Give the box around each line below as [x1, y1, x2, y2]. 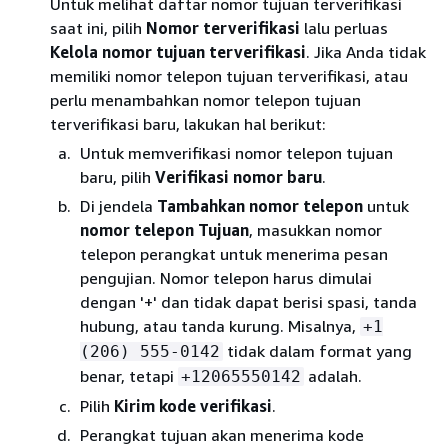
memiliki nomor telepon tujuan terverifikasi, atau [50, 65, 408, 86]
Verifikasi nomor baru [155, 166, 322, 187]
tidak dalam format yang [223, 340, 412, 361]
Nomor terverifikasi [146, 17, 300, 38]
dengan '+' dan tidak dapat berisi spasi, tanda [80, 291, 417, 312]
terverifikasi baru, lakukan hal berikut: [50, 113, 326, 134]
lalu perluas [300, 17, 388, 38]
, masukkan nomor [249, 219, 382, 240]
